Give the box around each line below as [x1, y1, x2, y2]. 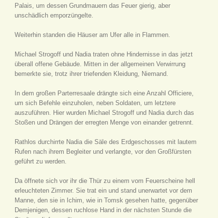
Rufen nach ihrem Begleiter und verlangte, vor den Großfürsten [15, 148, 191, 155]
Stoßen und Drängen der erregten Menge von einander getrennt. [15, 119, 194, 126]
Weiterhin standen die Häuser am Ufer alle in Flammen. [15, 31, 170, 38]
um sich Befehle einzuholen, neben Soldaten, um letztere [15, 99, 176, 107]
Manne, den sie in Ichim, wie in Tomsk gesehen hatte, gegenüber [15, 197, 198, 204]
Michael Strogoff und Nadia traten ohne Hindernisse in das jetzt [15, 51, 193, 58]
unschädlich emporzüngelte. [15, 12, 93, 19]
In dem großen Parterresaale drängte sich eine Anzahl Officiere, [15, 90, 194, 97]
